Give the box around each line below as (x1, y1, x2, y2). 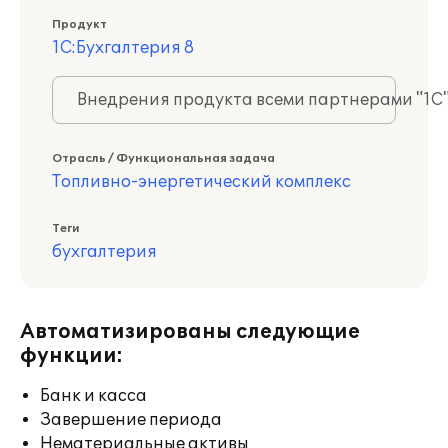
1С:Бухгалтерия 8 (52, 38, 194, 58)
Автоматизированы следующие (20, 320, 360, 344)
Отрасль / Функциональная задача (52, 152, 275, 165)
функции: (20, 344, 123, 368)
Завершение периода (40, 410, 222, 430)
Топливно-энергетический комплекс (52, 172, 351, 192)
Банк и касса (40, 386, 147, 406)
